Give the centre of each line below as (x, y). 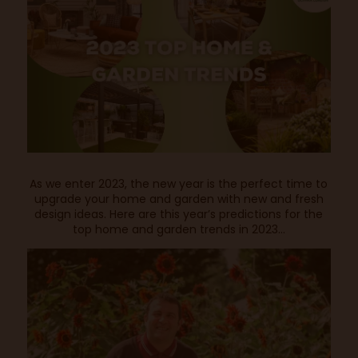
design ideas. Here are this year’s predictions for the (179, 215)
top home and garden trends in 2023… (179, 230)
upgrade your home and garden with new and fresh (179, 199)
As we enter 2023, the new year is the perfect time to (179, 184)
